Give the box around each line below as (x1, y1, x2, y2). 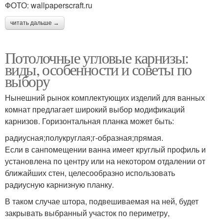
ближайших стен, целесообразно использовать (5, 167, 175, 178)
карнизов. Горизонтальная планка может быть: (5, 115, 174, 127)
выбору (5, 70, 50, 91)
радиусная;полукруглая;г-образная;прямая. (5, 131, 163, 143)
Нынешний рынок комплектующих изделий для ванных (5, 91, 205, 103)
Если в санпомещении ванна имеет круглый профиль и (5, 143, 206, 155)
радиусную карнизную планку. (5, 178, 114, 190)
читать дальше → (10, 19, 59, 26)
